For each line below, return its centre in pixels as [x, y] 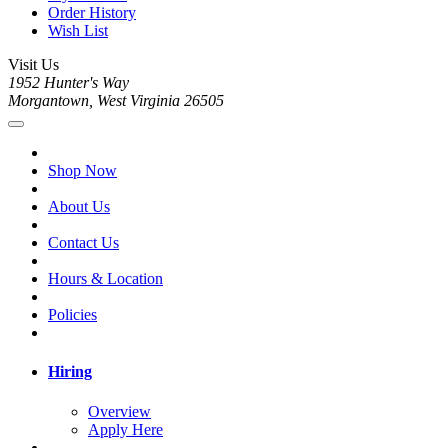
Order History [92, 13]
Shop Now [82, 171]
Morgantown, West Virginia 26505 [116, 101]
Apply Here [125, 429]
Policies [72, 315]
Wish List [78, 31]
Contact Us [83, 243]
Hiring [70, 372]
